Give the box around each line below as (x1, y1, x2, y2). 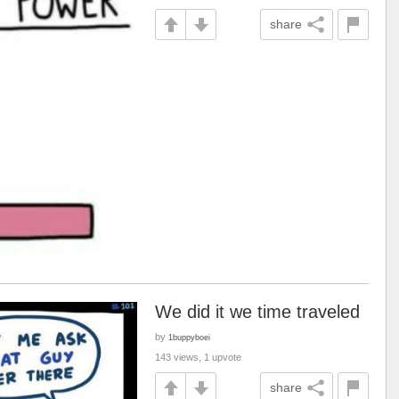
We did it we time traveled (155, 302, 360, 322)
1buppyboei (168, 332, 210, 342)
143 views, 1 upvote (155, 352, 241, 362)
